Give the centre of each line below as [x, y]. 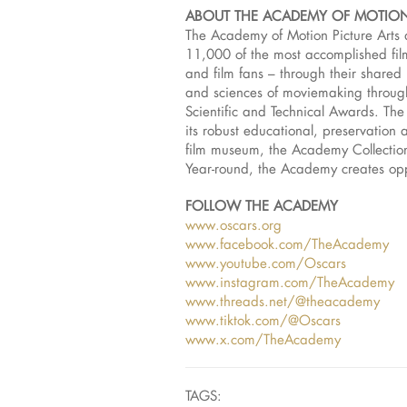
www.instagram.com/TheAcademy [290, 282]
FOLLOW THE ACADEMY [262, 206]
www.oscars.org [233, 225]
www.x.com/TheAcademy [263, 339]
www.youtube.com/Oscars [266, 263]
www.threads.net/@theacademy [283, 301]
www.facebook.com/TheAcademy [287, 244]
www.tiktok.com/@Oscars [263, 320]
